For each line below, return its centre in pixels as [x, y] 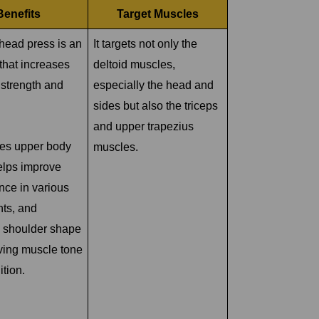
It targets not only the [145, 43]
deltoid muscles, [134, 64]
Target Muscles [158, 14]
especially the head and [153, 85]
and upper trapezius [143, 126]
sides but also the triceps [155, 105]
